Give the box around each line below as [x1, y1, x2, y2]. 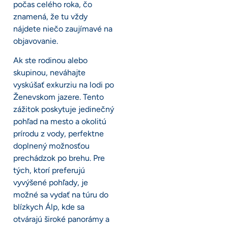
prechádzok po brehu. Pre [13, 153, 105, 163]
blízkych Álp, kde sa [13, 202, 84, 212]
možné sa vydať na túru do [13, 189, 108, 199]
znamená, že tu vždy [13, 11, 88, 21]
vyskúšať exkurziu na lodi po [13, 79, 114, 90]
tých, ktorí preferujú [13, 165, 85, 175]
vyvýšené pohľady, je [13, 177, 88, 187]
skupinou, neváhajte [13, 67, 85, 77]
